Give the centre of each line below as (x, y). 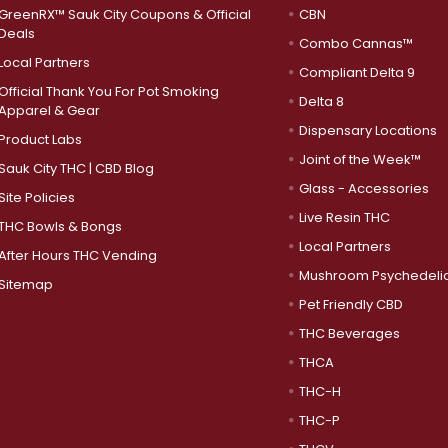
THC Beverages (349, 333)
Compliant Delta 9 (356, 72)
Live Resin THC (344, 217)
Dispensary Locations (367, 130)
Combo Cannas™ (355, 43)
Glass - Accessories (363, 188)
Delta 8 (321, 101)
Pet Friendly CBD (350, 304)
